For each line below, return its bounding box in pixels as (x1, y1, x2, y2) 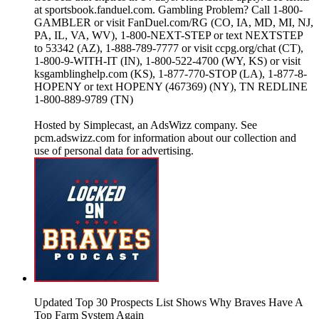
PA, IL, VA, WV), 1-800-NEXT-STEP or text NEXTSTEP (34, 29, 303, 42)
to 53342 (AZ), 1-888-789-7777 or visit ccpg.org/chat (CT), (34, 42, 303, 55)
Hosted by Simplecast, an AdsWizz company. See (34, 119, 257, 132)
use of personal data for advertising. (34, 145, 194, 157)
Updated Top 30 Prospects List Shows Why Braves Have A (34, 296, 303, 309)
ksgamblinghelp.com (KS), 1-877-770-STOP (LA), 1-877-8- (34, 68, 307, 80)
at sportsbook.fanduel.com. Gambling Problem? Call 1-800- (34, 4, 303, 16)
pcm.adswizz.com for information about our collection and (34, 132, 296, 145)
